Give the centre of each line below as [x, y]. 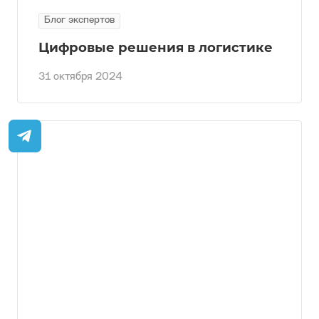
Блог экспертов [79, 21]
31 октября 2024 [80, 78]
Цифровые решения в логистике [156, 48]
